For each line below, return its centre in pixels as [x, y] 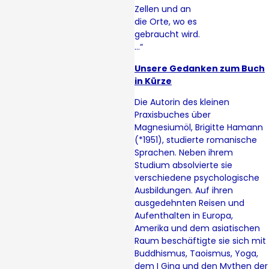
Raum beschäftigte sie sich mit [200, 240]
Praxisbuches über [173, 114]
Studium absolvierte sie [183, 165]
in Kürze [153, 81]
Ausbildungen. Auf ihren [184, 190]
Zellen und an [163, 9]
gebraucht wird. [167, 35]
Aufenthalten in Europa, [184, 215]
